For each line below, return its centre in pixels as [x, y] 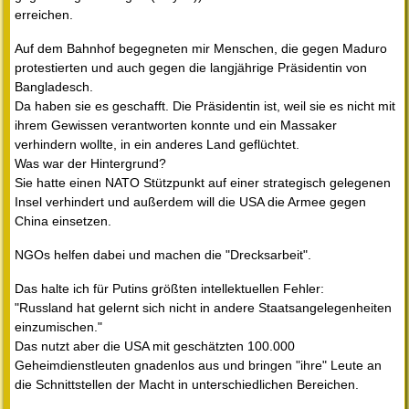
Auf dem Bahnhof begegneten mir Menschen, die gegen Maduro [201, 49]
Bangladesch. [54, 87]
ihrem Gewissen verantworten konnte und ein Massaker [176, 126]
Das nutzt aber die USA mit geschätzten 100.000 [155, 346]
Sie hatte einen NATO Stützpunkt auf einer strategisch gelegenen [203, 183]
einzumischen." [58, 327]
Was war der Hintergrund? [90, 164]
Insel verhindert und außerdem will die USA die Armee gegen [190, 202]
